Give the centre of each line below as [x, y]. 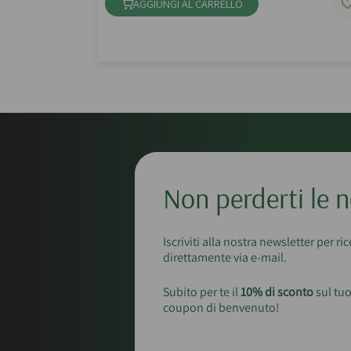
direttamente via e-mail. [225, 258]
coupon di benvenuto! [221, 308]
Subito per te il [202, 292]
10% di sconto [277, 292]
